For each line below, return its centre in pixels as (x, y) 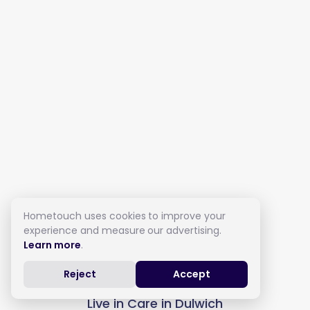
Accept (192, 274)
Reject (80, 274)
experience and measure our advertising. (123, 230)
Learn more (52, 245)
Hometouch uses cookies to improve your (125, 216)
